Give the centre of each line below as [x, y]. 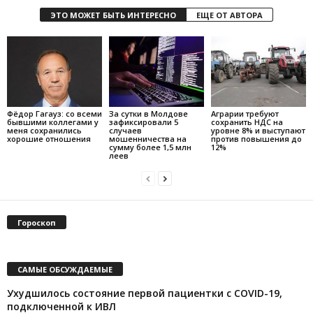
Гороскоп [37, 223]
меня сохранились [44, 131]
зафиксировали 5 [143, 122]
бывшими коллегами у [53, 122]
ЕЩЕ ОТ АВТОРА [230, 15]
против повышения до [256, 139]
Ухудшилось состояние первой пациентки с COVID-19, [145, 293]
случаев [125, 131]
